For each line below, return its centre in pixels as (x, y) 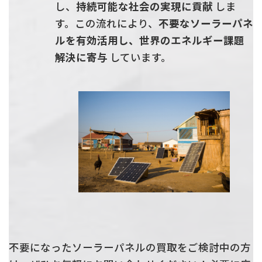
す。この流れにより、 (106, 23)
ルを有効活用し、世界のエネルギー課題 (149, 40)
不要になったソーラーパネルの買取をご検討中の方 (130, 247)
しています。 (139, 57)
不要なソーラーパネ (206, 23)
